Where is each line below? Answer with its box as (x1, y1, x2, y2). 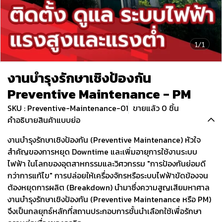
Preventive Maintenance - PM (7, 84, 191, 104)
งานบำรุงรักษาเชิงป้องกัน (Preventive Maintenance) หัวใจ (7, 134, 201, 146)
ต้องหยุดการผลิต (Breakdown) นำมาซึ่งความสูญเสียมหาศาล (7, 181, 210, 193)
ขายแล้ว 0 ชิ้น (133, 102, 179, 114)
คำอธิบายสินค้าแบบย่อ (7, 114, 80, 126)
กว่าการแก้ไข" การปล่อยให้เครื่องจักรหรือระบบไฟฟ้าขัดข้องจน (7, 169, 208, 181)
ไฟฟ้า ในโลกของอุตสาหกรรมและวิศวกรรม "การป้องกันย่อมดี (7, 158, 206, 169)
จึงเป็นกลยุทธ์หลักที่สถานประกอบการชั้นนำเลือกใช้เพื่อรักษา (7, 205, 202, 217)
